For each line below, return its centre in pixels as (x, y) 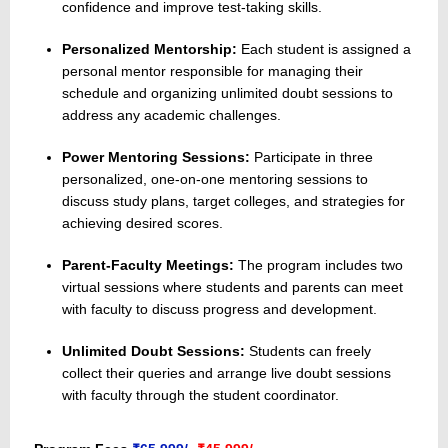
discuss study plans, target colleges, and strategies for (233, 201)
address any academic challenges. (171, 115)
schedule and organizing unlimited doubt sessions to (227, 93)
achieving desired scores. (142, 223)
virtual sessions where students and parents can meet (232, 287)
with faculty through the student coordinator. (200, 395)
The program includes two (318, 265)
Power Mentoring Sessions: (156, 157)
